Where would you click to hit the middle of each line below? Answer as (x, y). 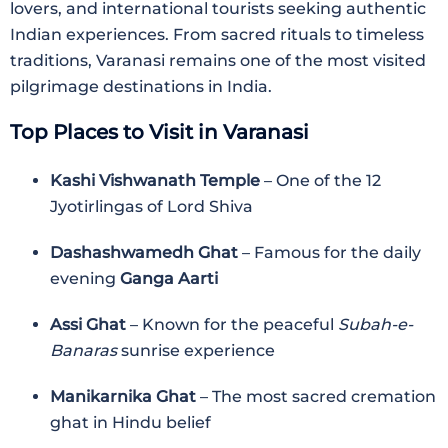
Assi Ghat (88, 324)
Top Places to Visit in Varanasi (159, 132)
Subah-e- (375, 324)
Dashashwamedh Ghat (144, 252)
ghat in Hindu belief (130, 422)
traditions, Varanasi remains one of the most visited (218, 60)
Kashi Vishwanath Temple (155, 180)
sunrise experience (196, 350)
